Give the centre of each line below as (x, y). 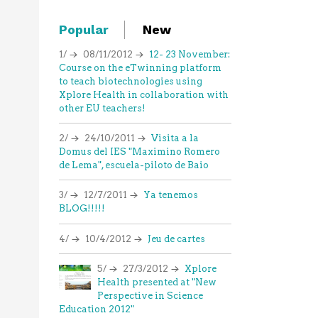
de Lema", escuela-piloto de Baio (134, 165)
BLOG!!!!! (82, 209)
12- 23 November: (190, 54)
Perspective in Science (150, 296)
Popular (84, 30)
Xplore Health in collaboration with (144, 94)
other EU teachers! (103, 108)
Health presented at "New (157, 283)
